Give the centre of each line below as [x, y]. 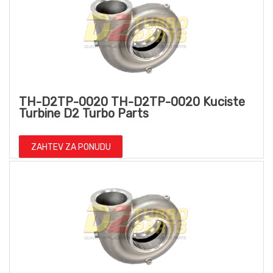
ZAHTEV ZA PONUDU [71, 147]
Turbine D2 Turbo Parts [84, 113]
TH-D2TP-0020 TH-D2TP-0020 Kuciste [132, 101]
